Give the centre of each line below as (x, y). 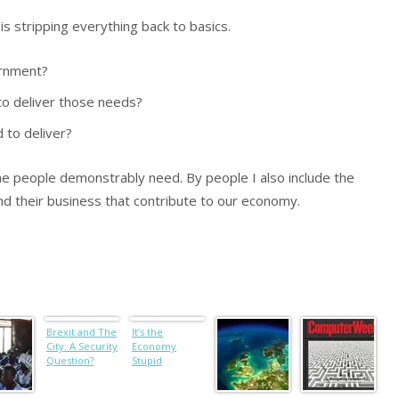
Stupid (147, 360)
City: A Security (82, 346)
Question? (70, 360)
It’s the (147, 331)
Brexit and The (81, 331)
